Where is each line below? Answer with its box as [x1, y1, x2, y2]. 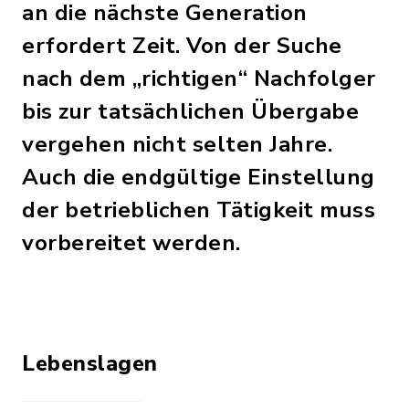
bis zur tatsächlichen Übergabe [22, 97, 359, 126]
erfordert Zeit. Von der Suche [22, 31, 342, 60]
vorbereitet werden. [22, 228, 241, 257]
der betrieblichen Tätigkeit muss [22, 195, 375, 225]
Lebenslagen [22, 349, 158, 378]
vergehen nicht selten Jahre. [22, 130, 332, 159]
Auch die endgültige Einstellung [22, 163, 375, 192]
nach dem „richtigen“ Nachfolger [22, 64, 376, 93]
